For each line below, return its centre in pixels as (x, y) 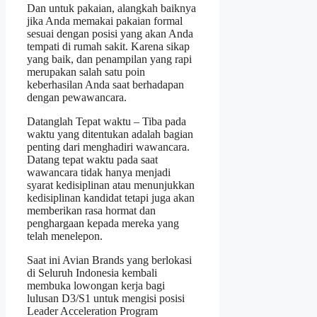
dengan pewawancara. (77, 97)
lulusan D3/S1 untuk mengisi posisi (106, 298)
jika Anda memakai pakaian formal (105, 21)
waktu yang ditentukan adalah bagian (110, 134)
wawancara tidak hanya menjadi (99, 172)
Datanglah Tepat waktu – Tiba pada (106, 121)
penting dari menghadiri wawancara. (108, 146)
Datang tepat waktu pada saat (92, 159)
